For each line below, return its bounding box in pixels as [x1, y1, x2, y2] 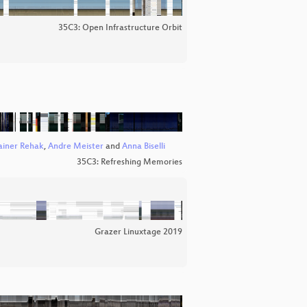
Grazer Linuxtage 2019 [95, 227, 182, 237]
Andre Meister [47, 142, 103, 152]
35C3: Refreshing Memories [77, 157, 182, 167]
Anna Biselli [121, 142, 165, 152]
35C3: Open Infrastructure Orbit [58, 23, 182, 33]
